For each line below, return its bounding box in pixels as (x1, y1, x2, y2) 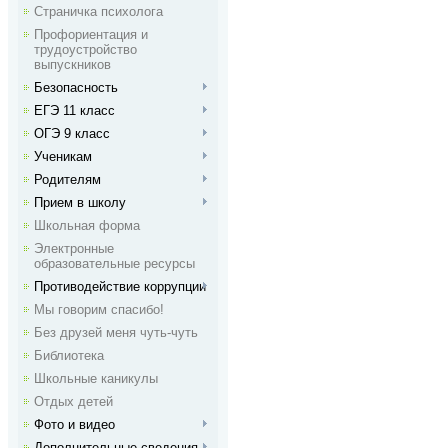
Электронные (34, 241, 114, 256)
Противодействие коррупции (34, 279, 206, 294)
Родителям (34, 172, 101, 187)
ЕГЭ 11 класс (34, 103, 115, 118)
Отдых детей (34, 394, 113, 409)
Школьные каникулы (34, 371, 158, 386)
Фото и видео (34, 417, 115, 432)
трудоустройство (34, 42, 137, 57)
